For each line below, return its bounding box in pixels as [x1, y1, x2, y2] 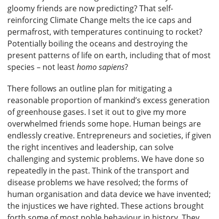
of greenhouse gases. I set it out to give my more [7, 107, 186, 118]
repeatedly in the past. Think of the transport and [7, 165, 189, 176]
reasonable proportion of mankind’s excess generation [7, 95, 210, 106]
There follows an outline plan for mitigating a [7, 83, 172, 94]
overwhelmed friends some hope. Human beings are [7, 118, 201, 130]
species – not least [7, 62, 77, 73]
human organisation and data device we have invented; [7, 189, 211, 200]
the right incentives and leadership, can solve [7, 142, 174, 153]
